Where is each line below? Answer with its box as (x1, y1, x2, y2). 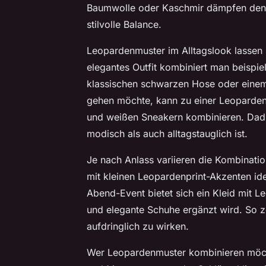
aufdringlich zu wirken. (87, 220, 189, 233)
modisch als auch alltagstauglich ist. (87, 128, 248, 140)
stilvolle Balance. (87, 18, 161, 31)
